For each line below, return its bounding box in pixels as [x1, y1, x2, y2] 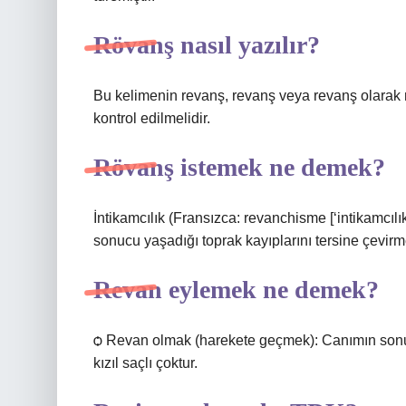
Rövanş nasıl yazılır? [93, 31, 320, 59]
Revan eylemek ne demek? [93, 275, 379, 304]
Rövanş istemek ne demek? [93, 153, 385, 181]
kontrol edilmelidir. [93, 111, 210, 126]
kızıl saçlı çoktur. [93, 355, 198, 371]
